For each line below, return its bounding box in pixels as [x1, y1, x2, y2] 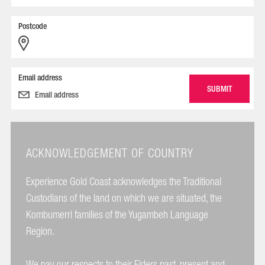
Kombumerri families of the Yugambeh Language [25, 205, 208, 225]
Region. [25, 222, 57, 241]
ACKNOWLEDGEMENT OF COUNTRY [25, 143, 193, 164]
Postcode [18, 18, 47, 34]
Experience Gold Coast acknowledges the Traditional [25, 172, 221, 192]
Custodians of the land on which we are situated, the [25, 189, 222, 208]
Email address [18, 70, 62, 85]
